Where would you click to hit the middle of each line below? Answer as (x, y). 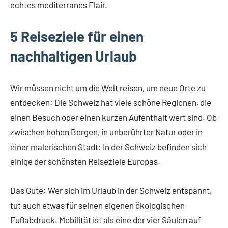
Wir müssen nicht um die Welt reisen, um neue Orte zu (108, 88)
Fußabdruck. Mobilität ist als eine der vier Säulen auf (106, 220)
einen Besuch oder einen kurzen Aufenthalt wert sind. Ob (113, 117)
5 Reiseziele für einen (77, 36)
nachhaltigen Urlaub (74, 56)
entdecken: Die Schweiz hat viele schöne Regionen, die (111, 103)
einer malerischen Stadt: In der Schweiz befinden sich (108, 147)
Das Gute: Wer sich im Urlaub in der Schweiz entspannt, (111, 191)
